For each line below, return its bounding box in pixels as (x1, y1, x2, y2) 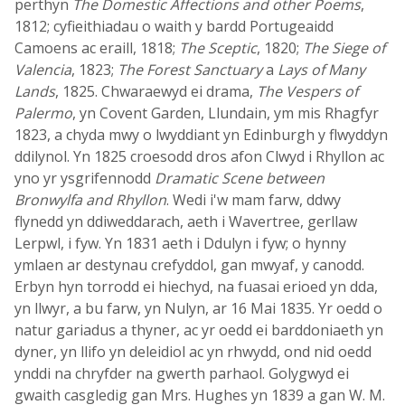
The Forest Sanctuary (118, 60, 262, 80)
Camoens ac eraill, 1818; (14, 38, 179, 58)
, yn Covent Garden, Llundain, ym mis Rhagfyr (72, 103, 379, 123)
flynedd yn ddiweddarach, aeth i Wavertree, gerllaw (14, 212, 357, 231)
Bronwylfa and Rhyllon (14, 190, 166, 210)
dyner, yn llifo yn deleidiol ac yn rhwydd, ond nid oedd (14, 342, 372, 362)
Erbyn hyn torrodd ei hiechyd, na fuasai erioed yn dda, (14, 277, 378, 297)
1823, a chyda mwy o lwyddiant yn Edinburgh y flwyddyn (14, 125, 388, 145)
